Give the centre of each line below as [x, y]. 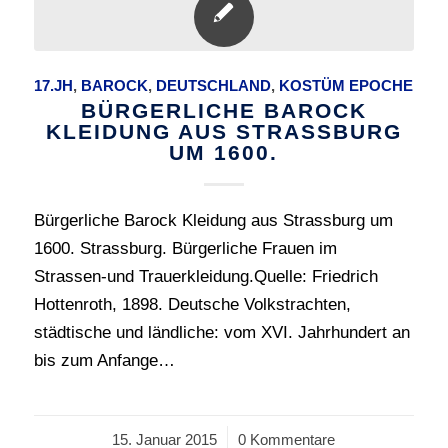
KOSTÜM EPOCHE [346, 85]
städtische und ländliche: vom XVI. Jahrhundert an [221, 332]
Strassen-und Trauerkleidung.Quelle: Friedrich [205, 276]
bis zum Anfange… [104, 360]
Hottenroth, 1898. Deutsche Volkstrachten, [192, 304]
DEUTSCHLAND [214, 85]
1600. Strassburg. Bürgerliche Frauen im [185, 248]
